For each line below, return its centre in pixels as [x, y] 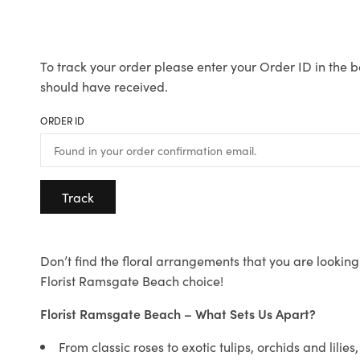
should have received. [104, 86]
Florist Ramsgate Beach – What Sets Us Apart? [178, 314]
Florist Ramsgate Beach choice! [132, 281]
